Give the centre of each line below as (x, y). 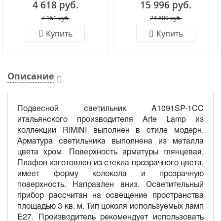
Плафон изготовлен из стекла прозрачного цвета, (110, 162)
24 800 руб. (166, 18)
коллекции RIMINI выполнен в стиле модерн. (110, 129)
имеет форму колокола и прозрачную (110, 173)
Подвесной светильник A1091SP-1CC (110, 108)
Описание (31, 76)
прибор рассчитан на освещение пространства (110, 195)
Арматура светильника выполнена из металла (110, 140)
